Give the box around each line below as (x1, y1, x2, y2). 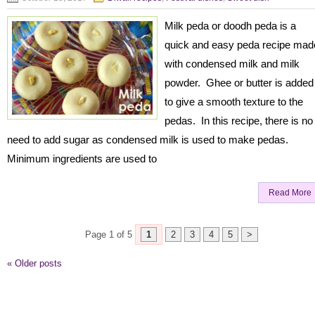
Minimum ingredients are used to (7, 153, 157, 165)
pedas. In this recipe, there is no (165, 115, 313, 127)
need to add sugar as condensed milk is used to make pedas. (7, 134, 288, 146)
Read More (269, 188, 311, 198)
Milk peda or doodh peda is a (165, 20, 296, 32)
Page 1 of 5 (85, 229, 132, 240)
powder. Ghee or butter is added (165, 77, 314, 89)
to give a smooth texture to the (165, 96, 303, 108)
